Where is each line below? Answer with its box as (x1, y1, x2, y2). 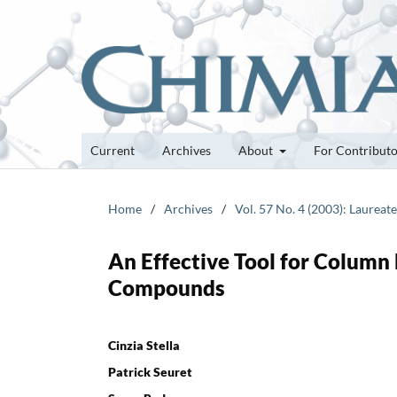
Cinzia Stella (108, 337, 180, 353)
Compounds (108, 274, 225, 300)
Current (90, 142, 135, 158)
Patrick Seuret (108, 363, 192, 379)
